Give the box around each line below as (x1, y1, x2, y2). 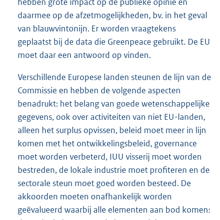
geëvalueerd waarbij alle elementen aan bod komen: (18, 204, 210, 216)
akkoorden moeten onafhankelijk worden (18, 191, 172, 202)
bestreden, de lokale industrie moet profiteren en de (18, 165, 210, 176)
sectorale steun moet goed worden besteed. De (18, 178, 191, 189)
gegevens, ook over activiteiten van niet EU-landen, (18, 111, 205, 123)
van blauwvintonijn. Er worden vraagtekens (18, 23, 176, 34)
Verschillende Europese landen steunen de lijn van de (18, 72, 211, 83)
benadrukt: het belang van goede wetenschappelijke (18, 98, 210, 110)
